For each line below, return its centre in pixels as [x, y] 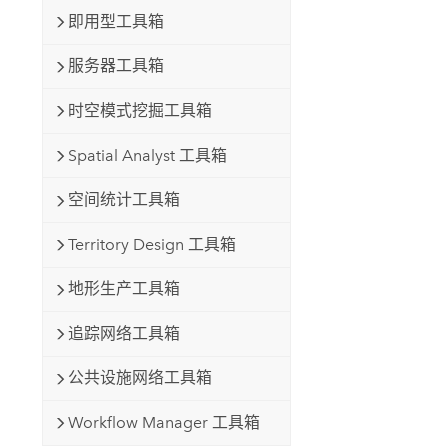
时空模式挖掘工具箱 [139, 111]
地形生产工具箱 [123, 289]
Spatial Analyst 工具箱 [147, 155]
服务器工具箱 [115, 66]
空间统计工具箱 [123, 200]
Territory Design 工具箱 [151, 244]
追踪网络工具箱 [123, 333]
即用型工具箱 [115, 21]
